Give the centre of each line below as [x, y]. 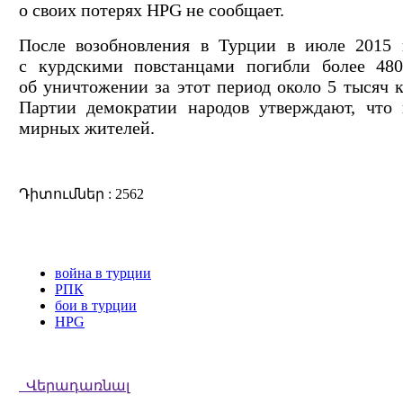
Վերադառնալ [74, 385]
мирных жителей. [87, 127]
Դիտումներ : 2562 [81, 193]
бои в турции [96, 305]
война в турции [103, 273]
